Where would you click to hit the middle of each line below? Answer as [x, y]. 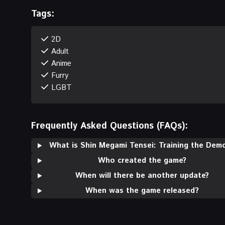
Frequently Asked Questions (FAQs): [109, 126]
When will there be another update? [142, 175]
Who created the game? [142, 160]
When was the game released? [142, 190]
